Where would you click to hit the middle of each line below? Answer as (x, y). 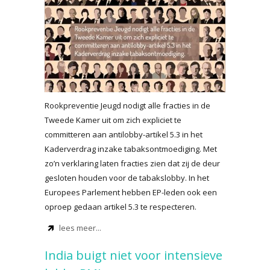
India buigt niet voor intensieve (133, 255)
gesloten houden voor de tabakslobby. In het (127, 178)
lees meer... (80, 228)
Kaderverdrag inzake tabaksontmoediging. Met (131, 149)
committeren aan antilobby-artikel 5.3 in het (124, 134)
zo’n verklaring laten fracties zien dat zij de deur (132, 163)
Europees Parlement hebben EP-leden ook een (131, 192)
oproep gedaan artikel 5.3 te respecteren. (121, 207)
